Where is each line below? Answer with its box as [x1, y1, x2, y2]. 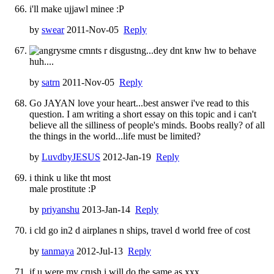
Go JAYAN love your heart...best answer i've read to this [29, 97, 249, 108]
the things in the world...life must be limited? [29, 130, 201, 141]
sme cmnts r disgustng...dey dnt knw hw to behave [61, 45, 256, 56]
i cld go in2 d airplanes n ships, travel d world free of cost [29, 224, 250, 235]
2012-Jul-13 [74, 245, 128, 256]
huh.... [29, 56, 54, 67]
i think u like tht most [29, 172, 111, 183]
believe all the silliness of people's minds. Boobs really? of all [29, 119, 265, 130]
